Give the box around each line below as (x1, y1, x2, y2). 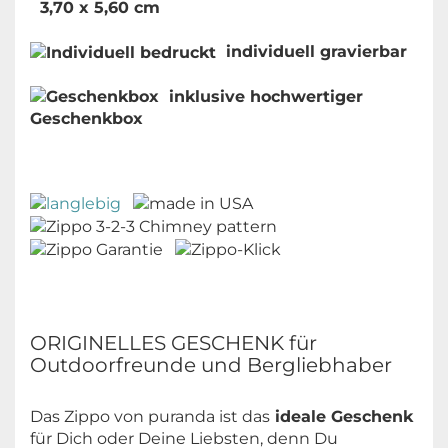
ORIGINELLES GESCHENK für (30, 330, 317, 355)
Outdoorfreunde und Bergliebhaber (30, 352, 392, 377)
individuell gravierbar (216, 41, 407, 61)
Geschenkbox (30, 109, 143, 129)
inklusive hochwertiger (159, 86, 363, 106)
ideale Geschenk (270, 406, 413, 426)
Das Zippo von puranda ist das (30, 406, 270, 426)
